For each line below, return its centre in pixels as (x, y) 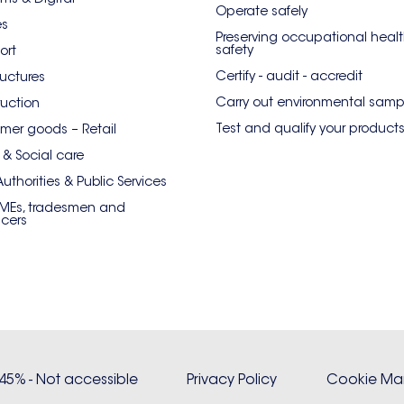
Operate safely (262, 11)
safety (234, 50)
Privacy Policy (232, 379)
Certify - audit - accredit (289, 76)
